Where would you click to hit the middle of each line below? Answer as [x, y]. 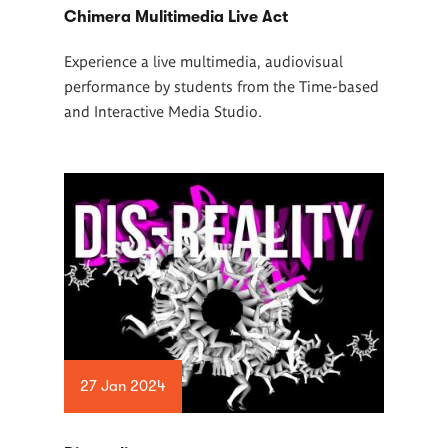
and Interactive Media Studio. [163, 110]
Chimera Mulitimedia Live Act [176, 17]
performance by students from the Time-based [221, 85]
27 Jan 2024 [122, 386]
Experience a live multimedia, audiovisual [203, 60]
